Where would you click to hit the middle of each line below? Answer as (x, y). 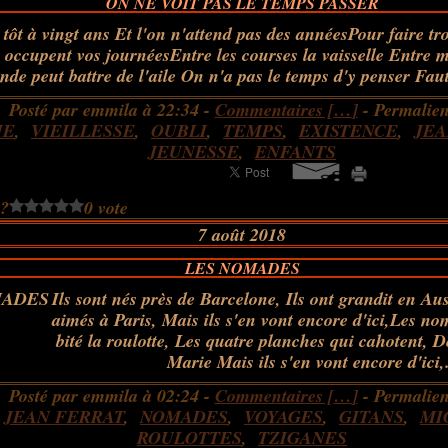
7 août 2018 (242, 234)
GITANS (371, 416)
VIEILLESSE (83, 130)
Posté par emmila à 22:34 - (111, 109)
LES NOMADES (242, 268)
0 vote (106, 207)
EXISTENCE (348, 130)
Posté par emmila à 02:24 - (111, 395)
